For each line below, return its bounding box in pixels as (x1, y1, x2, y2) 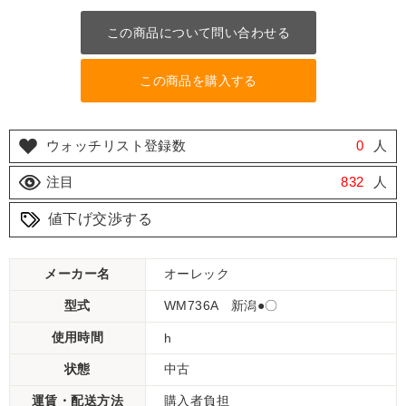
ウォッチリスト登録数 (46, 138, 187, 153)
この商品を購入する (140, 73, 257, 88)
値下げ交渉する (48, 211, 152, 227)
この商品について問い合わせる (107, 25, 290, 40)
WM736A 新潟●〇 (164, 298, 278, 313)
